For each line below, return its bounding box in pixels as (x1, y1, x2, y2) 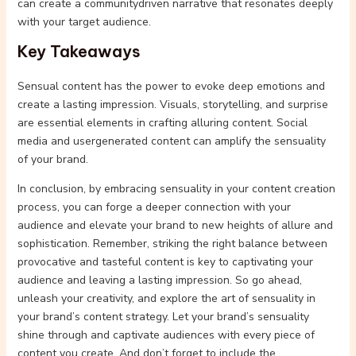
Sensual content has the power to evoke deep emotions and (17, 79, 325, 94)
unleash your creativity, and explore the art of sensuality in (17, 291, 315, 306)
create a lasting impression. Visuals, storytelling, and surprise (17, 97, 328, 112)
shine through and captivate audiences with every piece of (17, 327, 315, 342)
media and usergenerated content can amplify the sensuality (17, 133, 326, 149)
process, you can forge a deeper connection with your (17, 199, 291, 215)
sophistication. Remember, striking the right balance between (17, 236, 327, 251)
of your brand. (17, 152, 88, 167)
